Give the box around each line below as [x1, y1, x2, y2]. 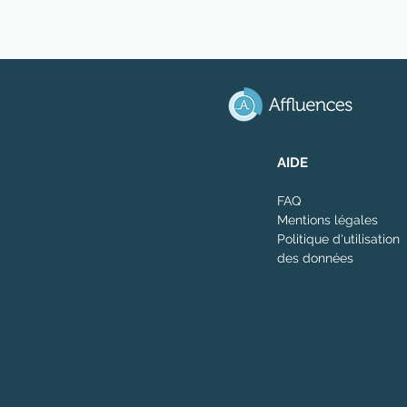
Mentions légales [277, 213, 378, 227]
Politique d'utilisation [277, 232, 400, 246]
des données [277, 251, 353, 265]
